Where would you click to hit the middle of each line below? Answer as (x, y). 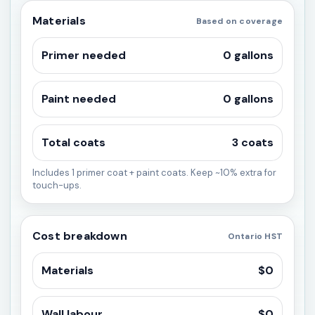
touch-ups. (57, 185)
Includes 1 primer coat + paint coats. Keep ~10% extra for (154, 173)
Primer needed (84, 55)
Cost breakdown (80, 236)
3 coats (253, 142)
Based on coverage (239, 21)
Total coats (73, 142)
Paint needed (79, 99)
